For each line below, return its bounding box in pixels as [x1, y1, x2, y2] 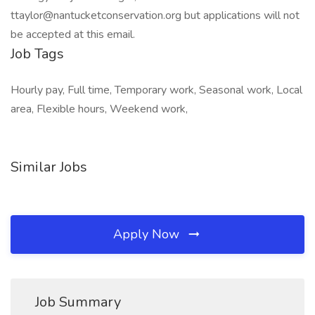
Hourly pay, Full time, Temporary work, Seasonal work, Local [11, 82, 302, 98]
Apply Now [113, 226, 183, 243]
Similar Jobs [11, 157, 87, 176]
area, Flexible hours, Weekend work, [11, 101, 188, 117]
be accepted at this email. [11, 27, 135, 42]
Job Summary [35, 292, 121, 311]
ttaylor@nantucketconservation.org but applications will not [11, 8, 300, 23]
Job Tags [11, 44, 64, 63]
